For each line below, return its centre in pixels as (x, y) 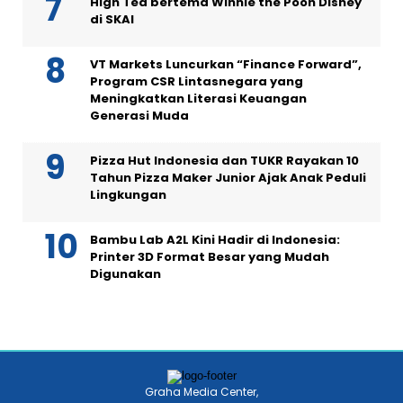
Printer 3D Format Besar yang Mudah (210, 257)
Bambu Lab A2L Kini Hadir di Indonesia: (215, 240)
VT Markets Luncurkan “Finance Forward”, (226, 65)
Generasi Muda (139, 116)
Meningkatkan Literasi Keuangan (198, 99)
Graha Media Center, (201, 392)
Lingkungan (128, 195)
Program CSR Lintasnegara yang (197, 82)
